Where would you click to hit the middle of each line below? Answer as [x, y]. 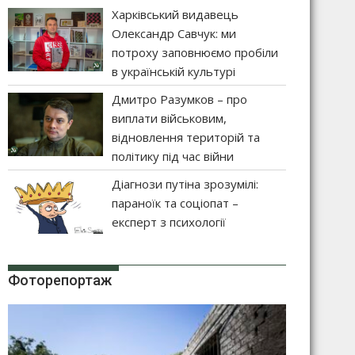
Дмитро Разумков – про [180, 99]
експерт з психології [169, 221]
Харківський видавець [176, 14]
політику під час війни [173, 156]
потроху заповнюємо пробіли [195, 52]
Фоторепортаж [60, 280]
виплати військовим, [170, 118]
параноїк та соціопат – [176, 202]
